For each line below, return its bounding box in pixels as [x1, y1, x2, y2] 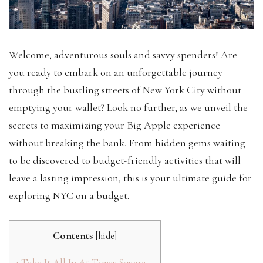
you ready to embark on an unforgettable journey [9, 65, 222, 79]
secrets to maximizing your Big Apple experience [9, 118, 220, 131]
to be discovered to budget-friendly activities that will [9, 153, 241, 167]
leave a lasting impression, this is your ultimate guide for [9, 171, 252, 184]
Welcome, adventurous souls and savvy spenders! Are [9, 48, 237, 61]
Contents [53, 228, 93, 242]
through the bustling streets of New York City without [9, 83, 241, 96]
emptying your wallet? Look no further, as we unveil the [9, 100, 248, 114]
